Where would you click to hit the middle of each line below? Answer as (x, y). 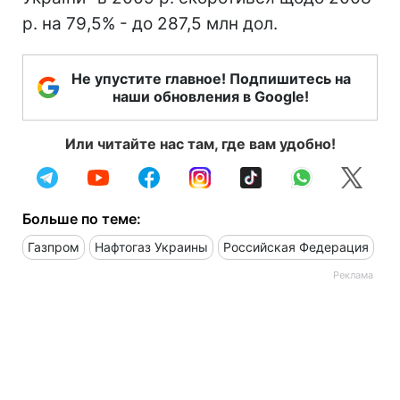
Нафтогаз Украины (151, 246)
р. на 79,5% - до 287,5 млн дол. (150, 23)
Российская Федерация (296, 246)
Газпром (54, 246)
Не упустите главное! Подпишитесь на (211, 78)
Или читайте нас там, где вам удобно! (200, 143)
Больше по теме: (82, 218)
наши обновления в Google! (211, 96)
